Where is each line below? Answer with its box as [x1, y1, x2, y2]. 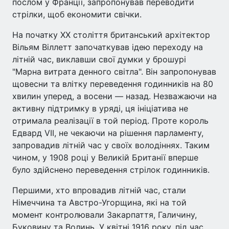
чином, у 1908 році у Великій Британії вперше [12, 152, 198, 163]
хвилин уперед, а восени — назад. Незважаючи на [12, 90, 217, 101]
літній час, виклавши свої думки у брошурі [12, 54, 186, 64]
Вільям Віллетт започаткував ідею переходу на [12, 41, 203, 52]
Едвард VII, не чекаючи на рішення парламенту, [12, 127, 203, 138]
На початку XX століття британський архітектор [12, 29, 210, 40]
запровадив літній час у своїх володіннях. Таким [12, 140, 210, 150]
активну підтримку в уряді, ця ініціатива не [12, 103, 188, 113]
